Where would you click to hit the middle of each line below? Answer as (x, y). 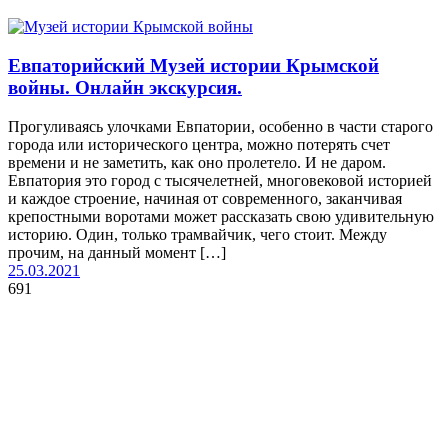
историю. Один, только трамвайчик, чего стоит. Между (197, 234)
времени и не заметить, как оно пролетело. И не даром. (197, 162)
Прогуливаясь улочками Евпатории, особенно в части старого (220, 126)
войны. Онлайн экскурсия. (125, 87)
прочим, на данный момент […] (117, 252)
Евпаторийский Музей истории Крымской (193, 65)
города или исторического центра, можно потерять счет (199, 144)
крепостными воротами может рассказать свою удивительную (221, 216)
